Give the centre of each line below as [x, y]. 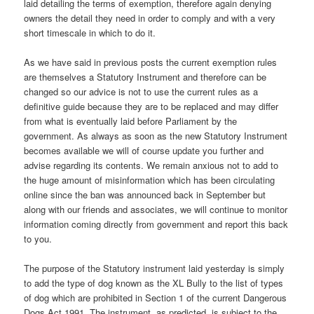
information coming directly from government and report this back [156, 224]
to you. [38, 239]
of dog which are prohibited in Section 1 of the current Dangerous [156, 298]
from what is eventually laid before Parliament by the [131, 121]
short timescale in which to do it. [90, 33]
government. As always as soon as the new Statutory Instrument [156, 136]
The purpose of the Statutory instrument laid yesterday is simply [155, 268]
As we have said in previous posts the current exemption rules [151, 62]
